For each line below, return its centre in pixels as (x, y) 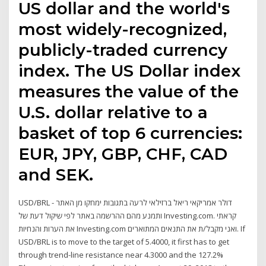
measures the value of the (129, 91)
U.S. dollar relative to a (113, 112)
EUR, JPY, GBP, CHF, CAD (123, 153)
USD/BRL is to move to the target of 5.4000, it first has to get (124, 241)
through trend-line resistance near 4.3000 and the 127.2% (121, 254)
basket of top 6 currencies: (131, 133)
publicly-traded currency (123, 50)
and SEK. (56, 174)
